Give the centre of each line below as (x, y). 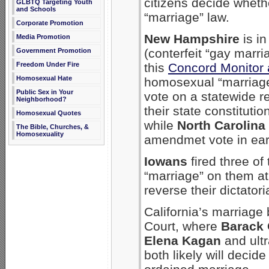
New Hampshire (192, 39)
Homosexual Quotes (49, 113)
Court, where (183, 226)
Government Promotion (54, 50)
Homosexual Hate (44, 78)
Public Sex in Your (45, 92)
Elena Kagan (183, 241)
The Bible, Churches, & (53, 127)
